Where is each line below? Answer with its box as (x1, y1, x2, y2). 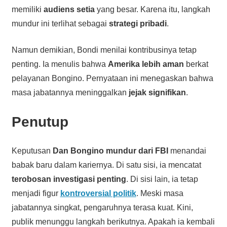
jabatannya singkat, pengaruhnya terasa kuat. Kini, (11, 203, 193, 212)
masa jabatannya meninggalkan (11, 88, 129, 97)
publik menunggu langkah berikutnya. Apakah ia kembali (11, 217, 215, 226)
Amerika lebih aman (107, 59, 184, 68)
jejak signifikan (128, 88, 186, 97)
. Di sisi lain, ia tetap (126, 174, 198, 183)
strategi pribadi (108, 19, 167, 28)
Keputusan (11, 146, 53, 155)
